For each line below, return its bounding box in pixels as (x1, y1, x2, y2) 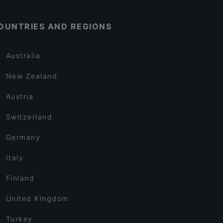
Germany (5, 133, 41, 141)
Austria (5, 92, 34, 101)
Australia (5, 51, 41, 60)
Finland (5, 174, 35, 182)
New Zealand (5, 72, 58, 80)
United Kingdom (5, 194, 69, 203)
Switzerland (5, 112, 53, 121)
